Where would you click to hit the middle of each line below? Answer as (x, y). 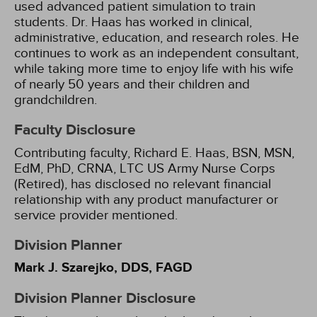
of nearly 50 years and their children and (132, 84)
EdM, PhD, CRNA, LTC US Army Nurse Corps (145, 168)
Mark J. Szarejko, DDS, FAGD (103, 268)
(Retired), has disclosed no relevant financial (143, 184)
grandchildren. (56, 100)
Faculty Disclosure (75, 130)
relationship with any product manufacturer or (146, 200)
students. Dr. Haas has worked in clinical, (133, 22)
